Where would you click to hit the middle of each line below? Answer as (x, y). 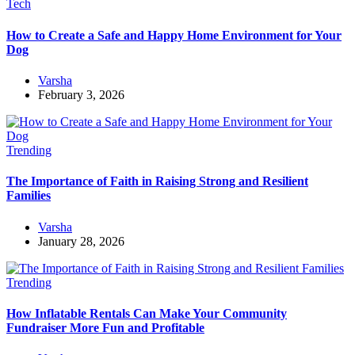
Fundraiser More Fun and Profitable (105, 327)
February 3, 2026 (81, 94)
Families (29, 196)
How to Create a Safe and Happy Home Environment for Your (174, 35)
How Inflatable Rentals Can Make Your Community (147, 313)
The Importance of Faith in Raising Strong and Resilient (157, 181)
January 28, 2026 (81, 241)
